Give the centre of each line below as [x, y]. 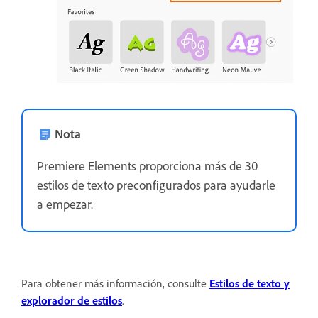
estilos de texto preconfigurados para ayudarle [156, 184]
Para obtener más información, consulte [115, 283]
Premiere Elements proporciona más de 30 [147, 165]
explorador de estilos [72, 300]
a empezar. [65, 203]
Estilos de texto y [250, 283]
